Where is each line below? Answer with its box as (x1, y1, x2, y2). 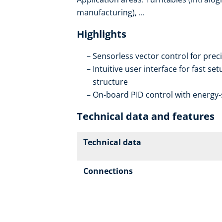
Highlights (77, 27, 126, 41)
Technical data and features (77, 110, 215, 123)
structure (93, 76, 128, 88)
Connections (83, 166, 133, 177)
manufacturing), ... (77, 7, 145, 18)
